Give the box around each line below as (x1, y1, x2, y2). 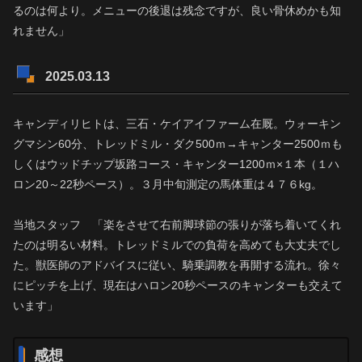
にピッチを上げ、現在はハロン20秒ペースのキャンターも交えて (13, 279, 343, 293)
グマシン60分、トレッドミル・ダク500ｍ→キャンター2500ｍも (13, 137, 343, 151)
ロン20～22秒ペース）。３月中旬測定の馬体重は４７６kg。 (13, 178, 322, 192)
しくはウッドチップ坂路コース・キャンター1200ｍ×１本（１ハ (13, 158, 339, 171)
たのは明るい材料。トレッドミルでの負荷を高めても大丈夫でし (13, 238, 341, 252)
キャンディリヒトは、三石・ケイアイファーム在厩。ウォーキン (13, 117, 341, 131)
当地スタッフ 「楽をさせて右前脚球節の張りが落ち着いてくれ (13, 218, 341, 232)
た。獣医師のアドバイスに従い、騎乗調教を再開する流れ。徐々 (13, 259, 341, 272)
